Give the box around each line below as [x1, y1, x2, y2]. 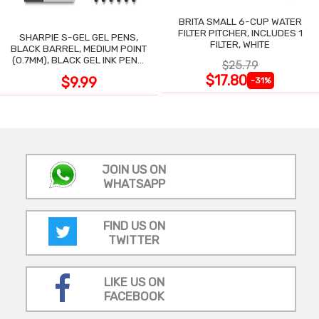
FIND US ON [103, 218, 165, 233]
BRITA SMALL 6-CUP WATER [178, 15, 302, 27]
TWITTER [108, 232, 159, 247]
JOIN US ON [102, 162, 166, 177]
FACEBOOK [103, 288, 164, 303]
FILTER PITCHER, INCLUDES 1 [177, 26, 303, 38]
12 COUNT [57, 65, 100, 77]
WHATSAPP [103, 176, 165, 191]
